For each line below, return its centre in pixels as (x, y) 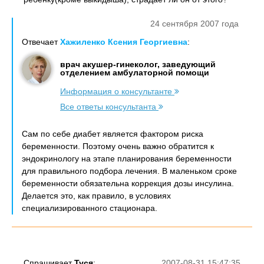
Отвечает (41, 42)
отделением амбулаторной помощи (135, 72)
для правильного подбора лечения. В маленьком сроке (129, 171)
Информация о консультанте (117, 91)
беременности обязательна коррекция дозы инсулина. (128, 183)
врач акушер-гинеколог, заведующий (138, 64)
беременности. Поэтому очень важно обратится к (118, 146)
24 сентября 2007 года (194, 24)
